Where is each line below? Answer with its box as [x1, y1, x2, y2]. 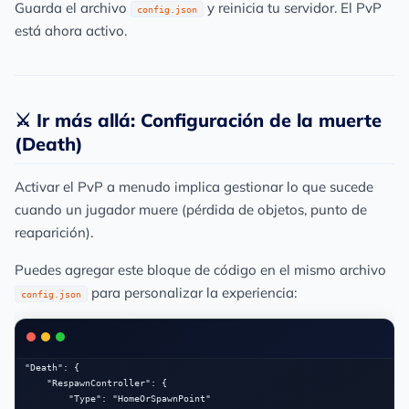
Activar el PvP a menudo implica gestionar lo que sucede [15, 178, 373, 195]
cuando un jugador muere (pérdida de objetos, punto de [15, 201, 367, 218]
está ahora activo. [15, 22, 127, 39]
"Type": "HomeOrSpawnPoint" [25, 393, 68, 404]
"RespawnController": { [25, 378, 47, 388]
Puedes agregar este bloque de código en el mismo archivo [15, 261, 386, 278]
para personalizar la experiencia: [88, 284, 297, 301]
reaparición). [15, 224, 93, 241]
